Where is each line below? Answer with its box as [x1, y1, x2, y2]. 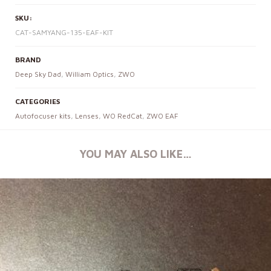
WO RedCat [103, 111, 142, 121]
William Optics [65, 70, 114, 79]
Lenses [75, 111, 99, 121]
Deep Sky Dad [15, 70, 61, 79]
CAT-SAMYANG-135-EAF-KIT [15, 28, 113, 38]
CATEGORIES [15, 97, 60, 106]
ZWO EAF [146, 111, 178, 121]
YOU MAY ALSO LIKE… [79, 148, 192, 161]
